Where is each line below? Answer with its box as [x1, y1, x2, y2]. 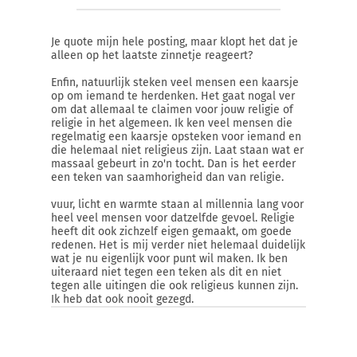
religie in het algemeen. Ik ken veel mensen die [51, 116, 292, 130]
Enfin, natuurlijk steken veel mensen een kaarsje [51, 76, 299, 89]
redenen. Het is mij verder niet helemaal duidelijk [51, 238, 305, 252]
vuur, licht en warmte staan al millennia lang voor [51, 198, 304, 211]
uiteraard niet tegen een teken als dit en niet [51, 265, 281, 279]
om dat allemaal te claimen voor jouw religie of [51, 103, 293, 116]
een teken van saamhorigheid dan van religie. [51, 171, 284, 184]
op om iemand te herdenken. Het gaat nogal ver [51, 89, 295, 103]
